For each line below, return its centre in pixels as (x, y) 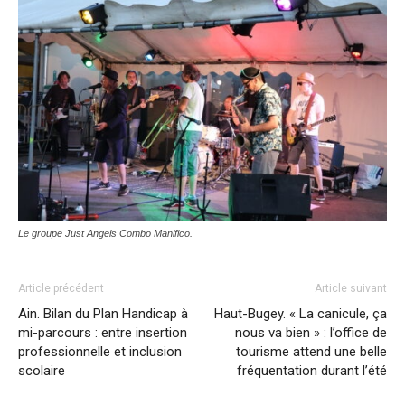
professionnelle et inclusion (100, 352)
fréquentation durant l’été (312, 371)
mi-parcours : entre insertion (103, 333)
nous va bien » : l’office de (311, 333)
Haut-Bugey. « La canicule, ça (301, 314)
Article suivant (351, 289)
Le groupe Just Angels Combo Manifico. (105, 234)
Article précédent (61, 289)
